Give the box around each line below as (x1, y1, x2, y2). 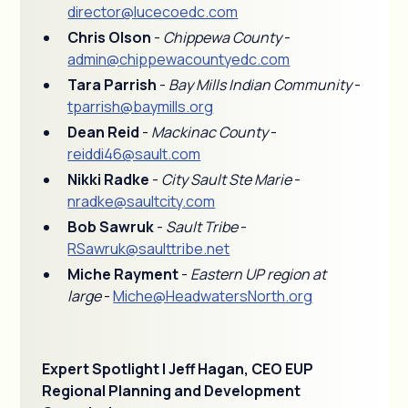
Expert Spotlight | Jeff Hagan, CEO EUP (42, 359, 314, 379)
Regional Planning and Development (42, 381, 301, 401)
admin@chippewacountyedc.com (67, 49, 291, 69)
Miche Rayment (67, 264, 182, 284)
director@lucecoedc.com (67, 2, 239, 22)
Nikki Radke (67, 169, 150, 189)
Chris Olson (67, 27, 152, 47)
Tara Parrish (67, 75, 158, 95)
